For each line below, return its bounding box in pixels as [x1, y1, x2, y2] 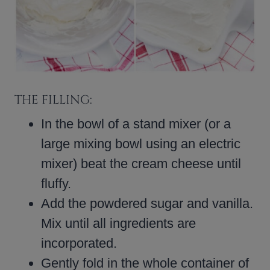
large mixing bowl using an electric [41, 136, 240, 151]
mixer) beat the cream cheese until [41, 155, 241, 171]
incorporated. [41, 235, 117, 251]
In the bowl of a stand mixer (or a [41, 116, 231, 131]
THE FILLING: [14, 91, 92, 108]
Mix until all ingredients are [41, 215, 196, 231]
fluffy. [41, 175, 71, 191]
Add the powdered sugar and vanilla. [41, 195, 253, 211]
